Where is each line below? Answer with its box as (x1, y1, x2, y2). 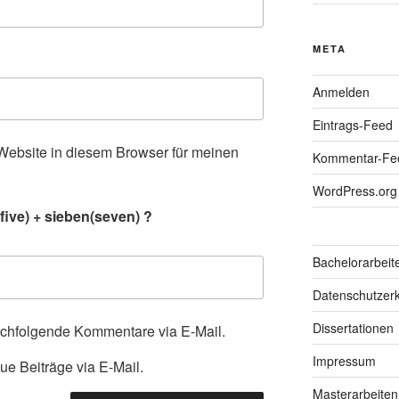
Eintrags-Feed (312, 115, 393, 134)
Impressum (312, 351, 376, 370)
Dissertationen (312, 318, 394, 337)
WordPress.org (312, 181, 397, 199)
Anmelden (312, 82, 370, 101)
